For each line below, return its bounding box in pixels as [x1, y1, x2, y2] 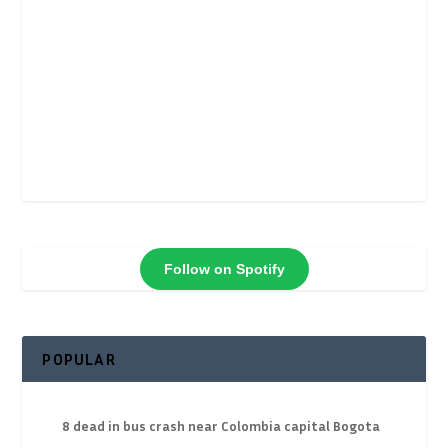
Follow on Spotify [163, 260, 285, 277]
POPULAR [42, 349, 116, 370]
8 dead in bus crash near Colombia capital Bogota [62, 417, 381, 435]
